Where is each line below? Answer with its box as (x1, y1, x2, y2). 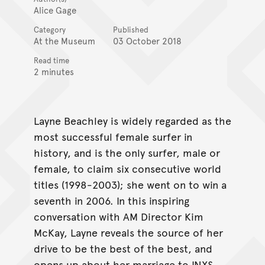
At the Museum (33, 34, 95, 47)
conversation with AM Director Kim (33, 209, 203, 224)
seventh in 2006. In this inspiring (33, 193, 189, 208)
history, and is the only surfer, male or (33, 145, 220, 160)
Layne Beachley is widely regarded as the (33, 113, 231, 128)
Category (33, 24, 66, 35)
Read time (33, 54, 69, 66)
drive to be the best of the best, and (33, 241, 212, 256)
